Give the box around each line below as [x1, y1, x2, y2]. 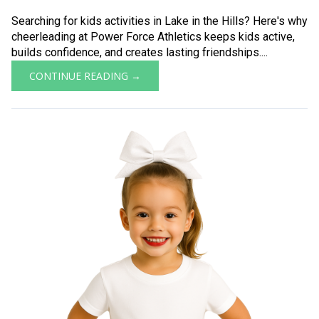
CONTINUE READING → [29, 69, 141, 83]
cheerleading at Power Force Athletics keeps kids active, [11, 30, 295, 43]
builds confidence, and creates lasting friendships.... [11, 46, 268, 59]
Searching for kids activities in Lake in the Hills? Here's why [11, 14, 308, 28]
